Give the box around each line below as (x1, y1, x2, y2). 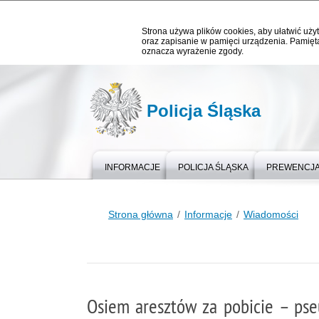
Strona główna (108, 209, 173, 220)
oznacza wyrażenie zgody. (142, 46, 244, 56)
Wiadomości (244, 209, 298, 220)
